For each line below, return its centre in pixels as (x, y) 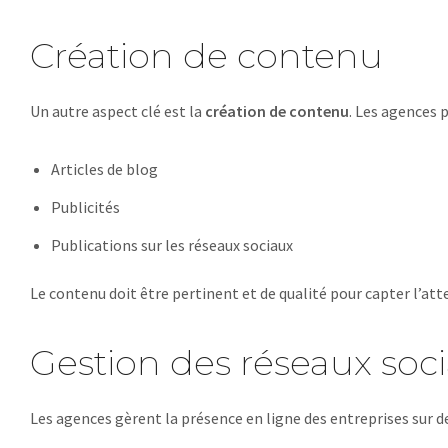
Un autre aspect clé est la (117, 111)
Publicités (85, 207)
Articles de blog (104, 169)
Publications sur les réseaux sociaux (171, 245)
